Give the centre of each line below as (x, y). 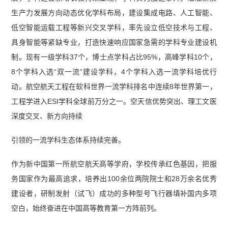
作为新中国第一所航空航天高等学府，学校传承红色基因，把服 (114, 164)
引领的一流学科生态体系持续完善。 (68, 140)
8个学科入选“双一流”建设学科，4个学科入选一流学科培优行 (114, 72)
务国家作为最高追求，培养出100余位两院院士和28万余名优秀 (114, 179)
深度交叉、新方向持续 (47, 116)
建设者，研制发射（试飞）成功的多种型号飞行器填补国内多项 (114, 194)
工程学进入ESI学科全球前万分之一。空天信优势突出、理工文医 (114, 102)
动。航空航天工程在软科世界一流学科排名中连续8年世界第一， (114, 87)
